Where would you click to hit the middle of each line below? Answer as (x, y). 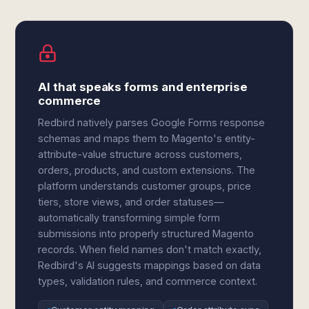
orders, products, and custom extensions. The (147, 170)
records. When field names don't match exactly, (150, 249)
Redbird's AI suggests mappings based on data (150, 265)
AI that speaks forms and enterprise (143, 87)
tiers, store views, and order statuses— (131, 202)
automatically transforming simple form (129, 218)
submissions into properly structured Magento (146, 233)
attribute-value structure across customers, (140, 154)
